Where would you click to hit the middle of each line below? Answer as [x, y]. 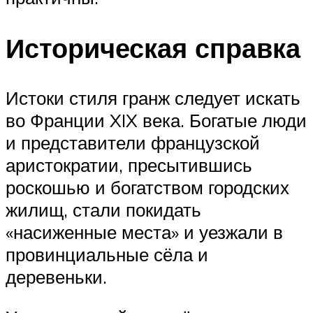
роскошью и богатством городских [147, 188]
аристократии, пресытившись [129, 165]
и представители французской [133, 143]
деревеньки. [56, 277]
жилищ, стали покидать [103, 210]
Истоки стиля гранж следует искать [153, 98]
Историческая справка [153, 48]
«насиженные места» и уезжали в [144, 232]
